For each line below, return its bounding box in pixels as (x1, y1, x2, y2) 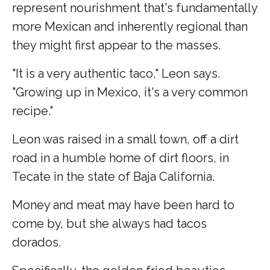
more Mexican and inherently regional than (12, 19, 248, 34)
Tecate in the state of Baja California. (12, 169, 215, 184)
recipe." (12, 104, 53, 119)
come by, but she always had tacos (12, 216, 207, 231)
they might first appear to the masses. (12, 38, 221, 53)
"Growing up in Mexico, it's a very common (12, 85, 248, 100)
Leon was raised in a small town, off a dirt (12, 132, 239, 147)
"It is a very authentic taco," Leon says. (12, 66, 220, 81)
